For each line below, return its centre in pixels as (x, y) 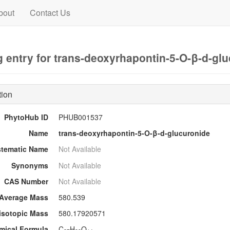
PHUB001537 (81, 117)
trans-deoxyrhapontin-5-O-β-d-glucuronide (134, 133)
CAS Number (26, 181)
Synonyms (30, 165)
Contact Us (50, 13)
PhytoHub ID (26, 117)
